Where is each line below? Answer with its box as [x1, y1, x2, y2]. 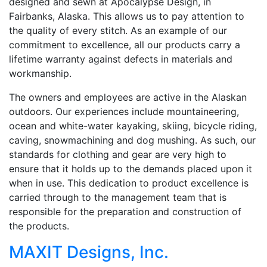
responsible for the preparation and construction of [9, 205, 241, 218]
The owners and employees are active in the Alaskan [9, 91, 247, 103]
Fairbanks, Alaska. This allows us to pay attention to [9, 10, 244, 22]
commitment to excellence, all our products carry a [9, 38, 240, 51]
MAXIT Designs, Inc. [9, 241, 169, 262]
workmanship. [9, 67, 72, 79]
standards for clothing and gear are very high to [9, 148, 226, 160]
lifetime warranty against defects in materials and [9, 52, 232, 65]
